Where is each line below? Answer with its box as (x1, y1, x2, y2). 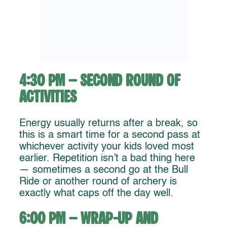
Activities (19, 89, 77, 106)
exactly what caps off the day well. (19, 188, 173, 199)
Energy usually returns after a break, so (19, 118, 198, 129)
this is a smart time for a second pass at (19, 130, 200, 140)
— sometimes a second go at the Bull (19, 165, 188, 175)
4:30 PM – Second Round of (19, 73, 180, 90)
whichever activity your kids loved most (19, 141, 194, 152)
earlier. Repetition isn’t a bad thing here (19, 153, 195, 164)
